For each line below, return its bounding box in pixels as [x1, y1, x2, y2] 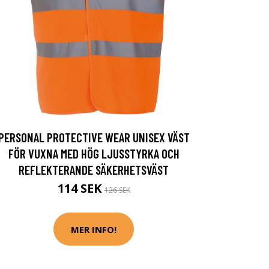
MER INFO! [71, 223, 116, 235]
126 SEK [104, 185, 130, 195]
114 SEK [57, 180, 104, 196]
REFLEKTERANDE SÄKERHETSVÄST [19, 162, 169, 177]
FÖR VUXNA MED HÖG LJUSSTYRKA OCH [8, 146, 180, 161]
